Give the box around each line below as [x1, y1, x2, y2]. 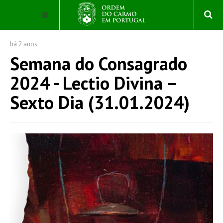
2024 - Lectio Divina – [10, 71, 177, 95]
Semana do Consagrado [10, 52, 187, 75]
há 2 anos [10, 40, 37, 48]
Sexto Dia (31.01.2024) [10, 91, 190, 114]
